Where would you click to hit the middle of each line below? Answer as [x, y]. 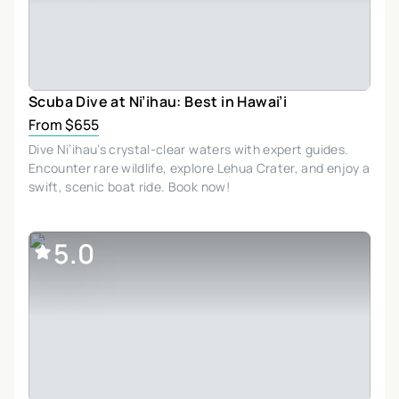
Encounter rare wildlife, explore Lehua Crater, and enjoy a [199, 167]
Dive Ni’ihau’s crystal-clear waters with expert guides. [189, 149]
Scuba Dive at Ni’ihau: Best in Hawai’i [158, 101]
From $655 [64, 124]
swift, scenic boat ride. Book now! [129, 186]
